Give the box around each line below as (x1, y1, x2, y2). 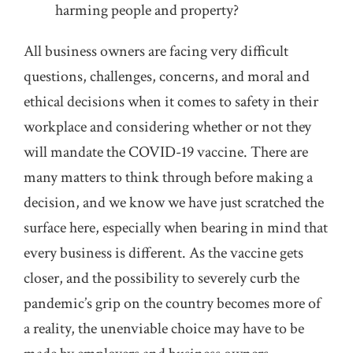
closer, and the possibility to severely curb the (24, 268, 299, 288)
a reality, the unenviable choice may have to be (24, 318, 304, 339)
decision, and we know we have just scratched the (24, 192, 324, 213)
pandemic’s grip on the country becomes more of (24, 293, 321, 314)
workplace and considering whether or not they (24, 117, 311, 137)
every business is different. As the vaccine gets (24, 243, 303, 263)
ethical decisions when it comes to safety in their (24, 91, 318, 112)
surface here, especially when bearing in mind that (24, 217, 328, 238)
